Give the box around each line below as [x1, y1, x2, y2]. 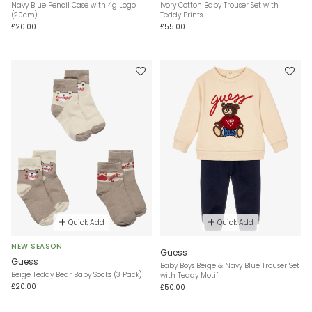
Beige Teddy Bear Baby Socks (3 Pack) [11, 269, 142, 280]
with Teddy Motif [160, 270, 218, 281]
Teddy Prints [160, 10, 203, 21]
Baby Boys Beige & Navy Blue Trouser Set [160, 260, 299, 271]
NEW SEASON [11, 240, 62, 251]
